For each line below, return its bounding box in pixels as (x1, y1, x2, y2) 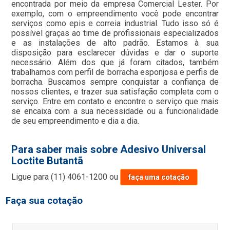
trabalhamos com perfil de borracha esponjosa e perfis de (11, 67, 219, 78)
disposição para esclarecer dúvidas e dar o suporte (11, 48, 219, 58)
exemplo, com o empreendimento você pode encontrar (11, 9, 219, 19)
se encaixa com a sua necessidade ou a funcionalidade (11, 106, 219, 117)
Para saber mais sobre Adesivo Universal (11, 143, 206, 156)
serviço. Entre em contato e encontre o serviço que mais (11, 97, 219, 107)
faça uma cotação (128, 173, 190, 182)
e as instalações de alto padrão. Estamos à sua (11, 38, 219, 48)
